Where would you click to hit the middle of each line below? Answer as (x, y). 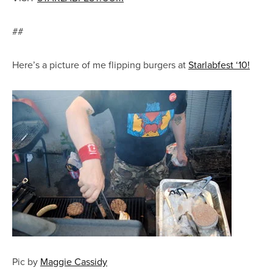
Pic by (26, 261)
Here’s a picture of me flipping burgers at (100, 64)
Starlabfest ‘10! (219, 64)
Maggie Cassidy (74, 261)
